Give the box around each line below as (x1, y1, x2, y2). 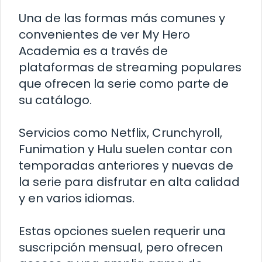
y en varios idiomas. (19, 189, 135, 206)
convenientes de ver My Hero (19, 26, 190, 43)
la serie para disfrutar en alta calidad (19, 173, 240, 190)
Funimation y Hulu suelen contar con (19, 140, 232, 157)
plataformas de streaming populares (19, 58, 242, 75)
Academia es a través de (19, 42, 168, 59)
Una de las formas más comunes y (19, 9, 225, 26)
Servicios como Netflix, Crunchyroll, (19, 124, 222, 141)
